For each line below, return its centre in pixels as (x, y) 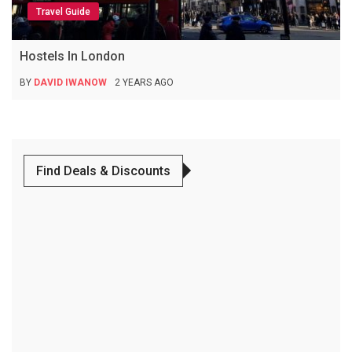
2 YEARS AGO (144, 82)
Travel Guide (63, 11)
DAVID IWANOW (70, 82)
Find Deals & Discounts (103, 170)
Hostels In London (72, 56)
